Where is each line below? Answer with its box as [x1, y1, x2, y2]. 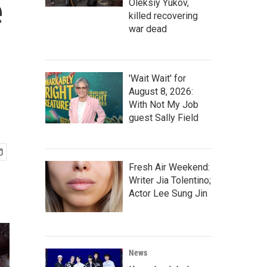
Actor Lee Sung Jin [129, 188, 207, 199]
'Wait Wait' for [129, 73, 186, 84]
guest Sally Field [129, 112, 198, 123]
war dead [129, 23, 167, 35]
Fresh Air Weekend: [129, 162, 210, 173]
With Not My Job [129, 99, 198, 110]
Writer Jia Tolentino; [129, 175, 211, 186]
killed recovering [129, 10, 198, 21]
